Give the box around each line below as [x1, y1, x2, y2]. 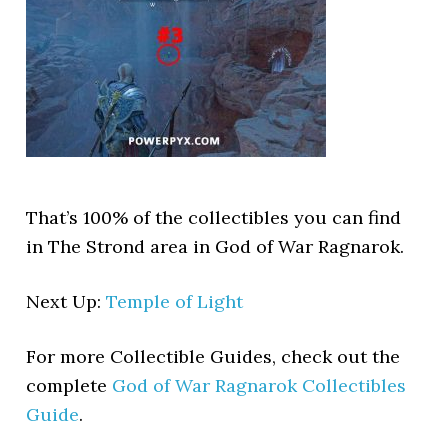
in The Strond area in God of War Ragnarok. [26, 234, 405, 258]
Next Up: [26, 289, 107, 313]
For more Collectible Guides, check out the [26, 344, 401, 368]
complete [26, 373, 113, 397]
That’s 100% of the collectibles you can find [26, 205, 402, 229]
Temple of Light [106, 289, 244, 313]
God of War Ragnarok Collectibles [112, 373, 407, 397]
